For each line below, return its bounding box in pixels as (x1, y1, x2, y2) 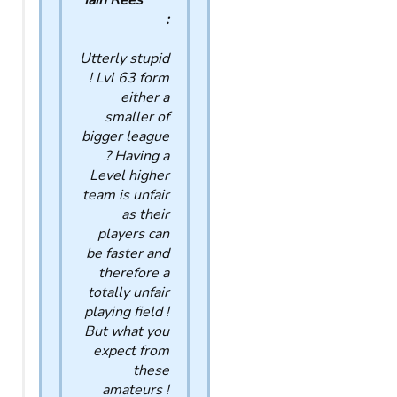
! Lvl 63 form (89, 68, 169, 88)
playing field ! (84, 302, 169, 322)
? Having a (105, 146, 169, 166)
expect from (93, 341, 169, 361)
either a (121, 88, 169, 107)
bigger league (82, 127, 169, 146)
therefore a (98, 263, 169, 283)
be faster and (86, 244, 169, 263)
